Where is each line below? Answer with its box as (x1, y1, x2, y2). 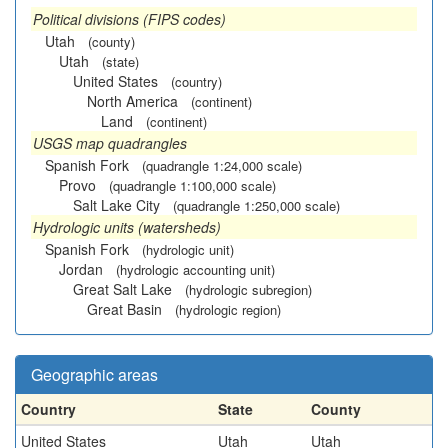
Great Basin (87, 299, 162, 319)
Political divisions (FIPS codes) (33, 9, 226, 29)
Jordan (59, 259, 103, 279)
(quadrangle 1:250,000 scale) (173, 196, 340, 215)
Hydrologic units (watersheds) (33, 217, 221, 237)
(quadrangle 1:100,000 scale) (109, 176, 276, 195)
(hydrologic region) (175, 300, 281, 319)
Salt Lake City (73, 195, 160, 215)
